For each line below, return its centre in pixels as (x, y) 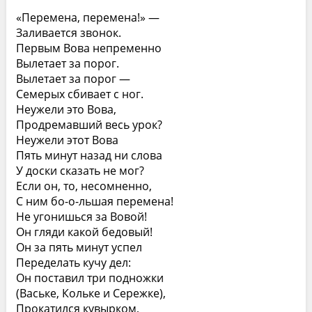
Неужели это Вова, (66, 109)
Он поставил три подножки (89, 278)
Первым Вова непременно (88, 48)
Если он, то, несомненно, (84, 186)
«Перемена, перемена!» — (87, 17)
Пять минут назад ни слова (89, 155)
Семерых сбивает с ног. (79, 94)
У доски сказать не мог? (80, 171)
